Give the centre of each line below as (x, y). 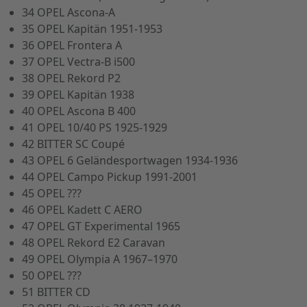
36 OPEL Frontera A (72, 45)
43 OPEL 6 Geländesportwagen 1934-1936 (130, 160)
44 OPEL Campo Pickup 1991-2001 (110, 176)
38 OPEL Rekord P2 (71, 78)
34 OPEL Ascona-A (69, 12)
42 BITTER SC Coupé (73, 144)
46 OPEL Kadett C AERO (82, 209)
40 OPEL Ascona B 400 (79, 111)
